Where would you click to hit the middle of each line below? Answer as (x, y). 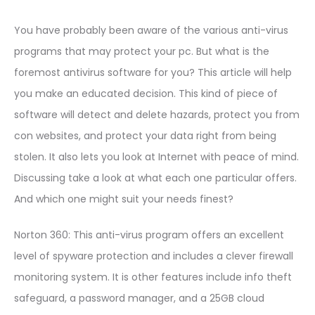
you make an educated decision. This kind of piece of (146, 94)
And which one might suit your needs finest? (124, 199)
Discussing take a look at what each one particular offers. (155, 178)
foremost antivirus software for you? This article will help (153, 72)
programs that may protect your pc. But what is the (142, 51)
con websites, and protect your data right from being (145, 136)
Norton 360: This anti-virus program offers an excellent (149, 235)
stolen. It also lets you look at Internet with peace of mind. (156, 157)
